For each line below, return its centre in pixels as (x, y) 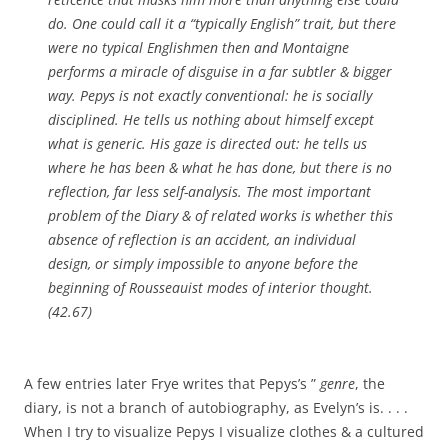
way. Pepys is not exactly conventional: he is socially (210, 95)
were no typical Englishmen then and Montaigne (198, 47)
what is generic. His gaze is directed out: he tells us (207, 143)
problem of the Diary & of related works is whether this (220, 215)
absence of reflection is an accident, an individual (202, 239)
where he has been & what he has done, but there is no (220, 167)
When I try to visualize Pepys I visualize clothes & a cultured (224, 431)
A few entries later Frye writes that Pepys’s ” (172, 383)
